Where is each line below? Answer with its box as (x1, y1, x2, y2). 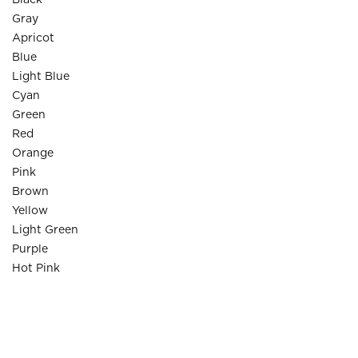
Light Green (12, 225, 78, 236)
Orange (12, 148, 54, 159)
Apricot (12, 33, 54, 44)
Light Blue (12, 71, 70, 82)
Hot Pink (12, 263, 60, 274)
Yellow (12, 205, 48, 217)
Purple (12, 244, 48, 255)
